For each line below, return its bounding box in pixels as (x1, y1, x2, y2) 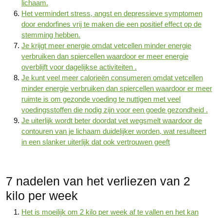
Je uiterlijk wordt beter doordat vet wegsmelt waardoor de (21, 116, 202, 125)
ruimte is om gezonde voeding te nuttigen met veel (21, 95, 181, 103)
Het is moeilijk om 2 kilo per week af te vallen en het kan (21, 208, 199, 216)
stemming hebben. (21, 31, 80, 39)
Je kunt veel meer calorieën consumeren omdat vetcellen (21, 73, 203, 82)
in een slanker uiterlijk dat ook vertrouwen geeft (21, 138, 170, 146)
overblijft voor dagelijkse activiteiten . (21, 63, 137, 71)
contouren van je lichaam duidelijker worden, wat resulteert (21, 127, 206, 135)
